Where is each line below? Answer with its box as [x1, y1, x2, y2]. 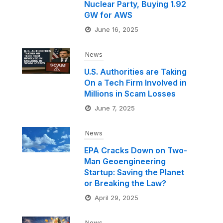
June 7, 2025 [94, 104, 135, 112]
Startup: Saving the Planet [84, 167, 184, 177]
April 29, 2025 [94, 193, 138, 202]
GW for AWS [84, 9, 132, 20]
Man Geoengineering [84, 156, 166, 166]
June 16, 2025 [94, 25, 138, 33]
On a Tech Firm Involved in [84, 77, 187, 88]
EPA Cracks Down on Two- [84, 145, 187, 155]
